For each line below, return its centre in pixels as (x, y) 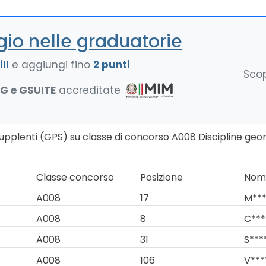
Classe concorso (75, 177)
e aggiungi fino (51, 65)
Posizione (161, 177)
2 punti (112, 65)
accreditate (90, 90)
